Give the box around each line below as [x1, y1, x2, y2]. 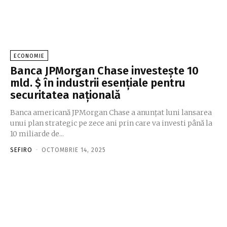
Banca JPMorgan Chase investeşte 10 [10, 64, 199, 78]
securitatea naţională [10, 88, 121, 102]
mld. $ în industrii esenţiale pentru [10, 76, 185, 90]
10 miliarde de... [10, 129, 64, 138]
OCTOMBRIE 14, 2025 [42, 146, 106, 154]
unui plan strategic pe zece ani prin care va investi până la [10, 119, 212, 128]
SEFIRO [10, 146, 32, 154]
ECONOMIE [14, 53, 45, 59]
